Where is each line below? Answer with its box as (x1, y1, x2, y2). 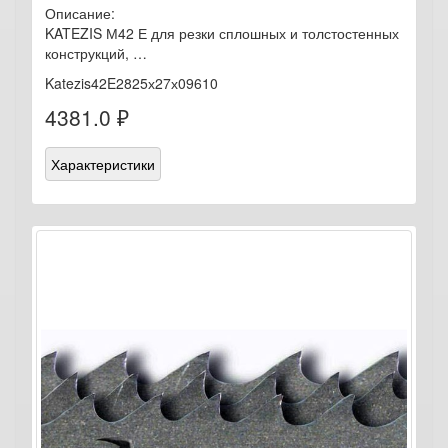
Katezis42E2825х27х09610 (45, 73, 218, 93)
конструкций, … (45, 43, 147, 63)
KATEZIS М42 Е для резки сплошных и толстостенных (45, 23, 399, 43)
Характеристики (51, 154, 155, 174)
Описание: (45, 3, 115, 23)
